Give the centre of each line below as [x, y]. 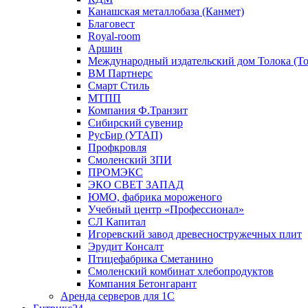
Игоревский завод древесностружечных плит [195, 234]
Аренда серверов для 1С [118, 296]
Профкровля [117, 147]
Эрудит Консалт [126, 246]
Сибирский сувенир [135, 123]
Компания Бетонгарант [142, 284]
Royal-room [114, 36]
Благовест [111, 24]
